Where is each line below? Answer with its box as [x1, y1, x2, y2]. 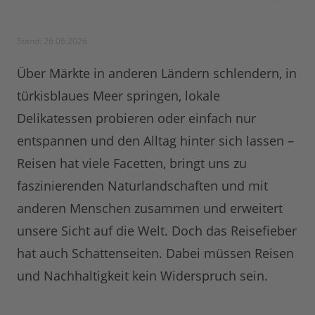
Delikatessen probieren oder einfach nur [17, 110, 256, 127]
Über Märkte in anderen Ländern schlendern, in [17, 65, 297, 82]
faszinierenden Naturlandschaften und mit [17, 177, 268, 195]
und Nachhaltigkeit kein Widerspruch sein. [17, 267, 268, 285]
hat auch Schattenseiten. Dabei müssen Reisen [17, 245, 294, 262]
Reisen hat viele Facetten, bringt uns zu [17, 155, 247, 172]
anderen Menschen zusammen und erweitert [17, 200, 283, 217]
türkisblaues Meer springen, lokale [17, 87, 220, 105]
